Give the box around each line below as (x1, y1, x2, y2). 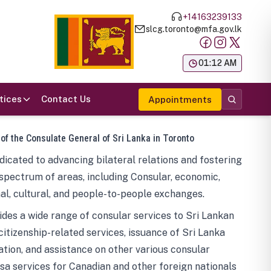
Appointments (148, 94, 212, 105)
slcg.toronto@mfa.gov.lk (146, 24, 242, 34)
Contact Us (41, 94, 91, 104)
